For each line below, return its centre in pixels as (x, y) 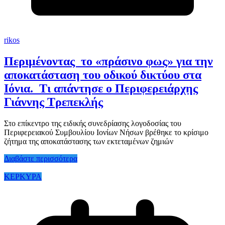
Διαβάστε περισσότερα (41, 159)
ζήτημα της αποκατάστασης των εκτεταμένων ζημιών (89, 142)
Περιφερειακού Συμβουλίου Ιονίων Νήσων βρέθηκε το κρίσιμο (106, 133)
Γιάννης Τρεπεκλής (53, 102)
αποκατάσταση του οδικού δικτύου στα (103, 75)
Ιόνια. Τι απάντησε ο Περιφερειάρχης (101, 89)
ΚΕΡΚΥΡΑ (23, 177)
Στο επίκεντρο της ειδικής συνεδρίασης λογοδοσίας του (93, 124)
